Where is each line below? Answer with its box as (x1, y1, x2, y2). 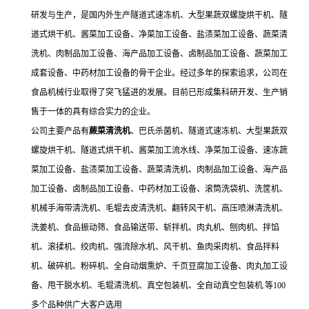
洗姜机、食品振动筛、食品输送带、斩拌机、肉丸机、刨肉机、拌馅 (31, 223, 279, 233)
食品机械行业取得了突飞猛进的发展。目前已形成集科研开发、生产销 (31, 88, 288, 98)
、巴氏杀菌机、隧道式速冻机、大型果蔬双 (130, 126, 288, 137)
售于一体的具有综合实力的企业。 (31, 107, 155, 117)
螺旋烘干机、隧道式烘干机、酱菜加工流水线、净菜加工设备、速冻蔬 (31, 146, 288, 156)
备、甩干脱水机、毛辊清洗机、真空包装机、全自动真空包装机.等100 (31, 281, 286, 291)
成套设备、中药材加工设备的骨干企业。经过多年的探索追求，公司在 (31, 68, 288, 79)
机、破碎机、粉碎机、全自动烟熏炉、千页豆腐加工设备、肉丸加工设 (31, 261, 288, 272)
